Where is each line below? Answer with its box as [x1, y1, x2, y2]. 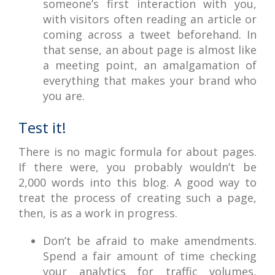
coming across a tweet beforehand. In [43, 27, 257, 42]
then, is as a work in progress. [18, 206, 177, 220]
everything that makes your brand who [43, 73, 257, 88]
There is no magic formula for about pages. [18, 144, 257, 159]
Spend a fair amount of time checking [43, 249, 257, 263]
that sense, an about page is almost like [43, 42, 257, 57]
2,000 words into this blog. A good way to [18, 175, 257, 190]
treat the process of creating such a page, [18, 190, 257, 205]
